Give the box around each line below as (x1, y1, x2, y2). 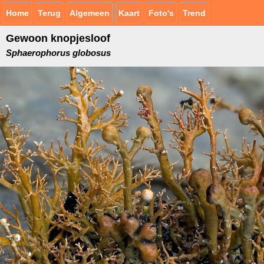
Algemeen (70, 8, 110, 18)
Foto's (148, 8, 174, 18)
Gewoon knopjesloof (6, 32, 110, 44)
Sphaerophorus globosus (6, 48, 111, 58)
